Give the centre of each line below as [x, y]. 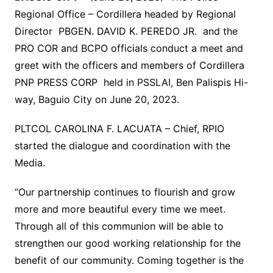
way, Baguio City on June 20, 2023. [97, 100]
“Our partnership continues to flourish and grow [125, 192]
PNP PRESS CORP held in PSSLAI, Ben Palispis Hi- [131, 83]
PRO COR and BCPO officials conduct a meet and [129, 48]
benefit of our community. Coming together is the [129, 261]
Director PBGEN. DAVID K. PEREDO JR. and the [126, 31]
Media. [30, 163]
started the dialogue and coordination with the [122, 146]
